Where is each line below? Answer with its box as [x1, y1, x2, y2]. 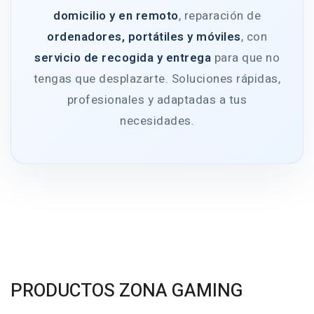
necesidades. [120, 111, 194, 130]
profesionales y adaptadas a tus [67, 90, 247, 109]
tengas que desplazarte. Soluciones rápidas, [33, 69, 281, 88]
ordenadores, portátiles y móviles [47, 27, 241, 46]
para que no [211, 48, 280, 67]
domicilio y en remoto [53, 6, 179, 25]
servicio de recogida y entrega [34, 48, 211, 67]
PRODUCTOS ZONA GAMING [11, 277, 243, 304]
